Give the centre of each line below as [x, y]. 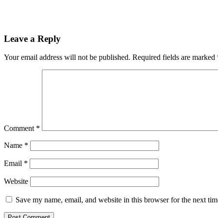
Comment [20, 128]
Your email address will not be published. [67, 57]
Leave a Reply [32, 38]
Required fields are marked [175, 57]
